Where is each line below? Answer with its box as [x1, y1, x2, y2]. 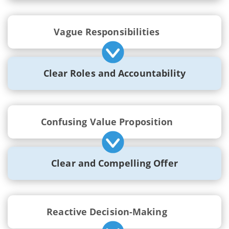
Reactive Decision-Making [47, 205, 167, 218]
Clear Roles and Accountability [43, 66, 186, 79]
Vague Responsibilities [54, 25, 160, 38]
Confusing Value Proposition [40, 115, 173, 128]
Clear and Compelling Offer [51, 156, 178, 169]
